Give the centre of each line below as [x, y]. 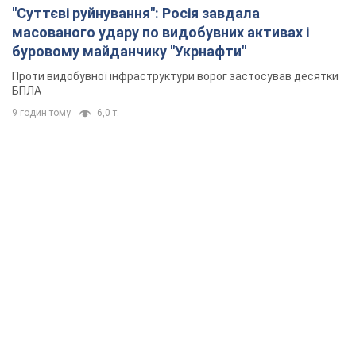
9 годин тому [41, 113]
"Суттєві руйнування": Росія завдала [136, 14]
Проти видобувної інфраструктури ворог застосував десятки [175, 77]
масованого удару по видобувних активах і [161, 33]
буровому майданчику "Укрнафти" [129, 52]
